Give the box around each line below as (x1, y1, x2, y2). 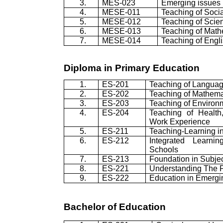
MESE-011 (102, 7, 141, 16)
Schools (149, 145, 179, 154)
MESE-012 (102, 17, 141, 26)
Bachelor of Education (64, 202, 166, 213)
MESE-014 (102, 36, 141, 45)
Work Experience (149, 117, 211, 126)
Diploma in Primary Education (64, 62, 200, 73)
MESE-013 (102, 26, 141, 35)
